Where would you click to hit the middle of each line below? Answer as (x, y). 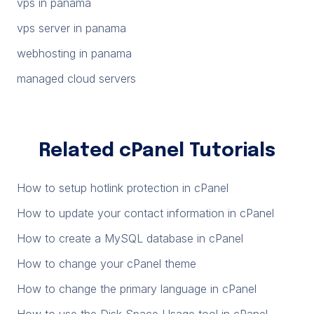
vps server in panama (71, 28)
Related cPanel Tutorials (157, 151)
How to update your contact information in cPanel (145, 213)
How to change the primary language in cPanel (137, 288)
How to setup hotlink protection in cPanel (123, 187)
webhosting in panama (74, 53)
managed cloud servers (76, 78)
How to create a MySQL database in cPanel (130, 238)
